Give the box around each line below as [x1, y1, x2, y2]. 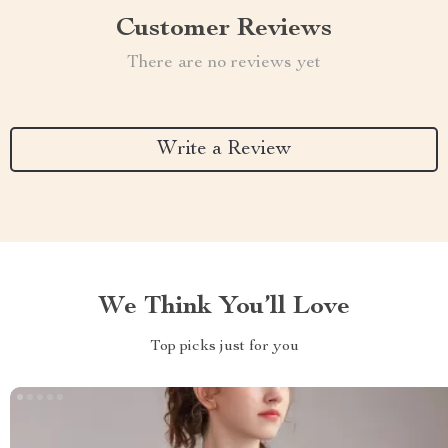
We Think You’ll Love [98, 294, 350, 320]
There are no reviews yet [127, 54, 321, 72]
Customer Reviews [116, 16, 332, 42]
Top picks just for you [149, 339, 299, 355]
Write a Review [157, 139, 291, 160]
